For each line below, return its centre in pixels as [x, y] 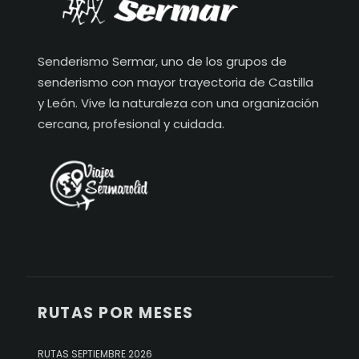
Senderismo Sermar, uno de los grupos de [162, 62]
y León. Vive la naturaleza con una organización [178, 103]
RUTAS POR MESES [116, 313]
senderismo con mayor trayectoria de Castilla [175, 83]
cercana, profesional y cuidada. [131, 124]
